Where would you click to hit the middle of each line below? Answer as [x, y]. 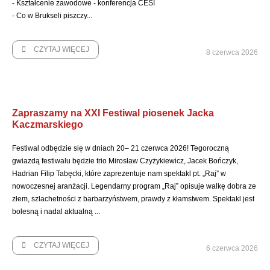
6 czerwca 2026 [232, 248]
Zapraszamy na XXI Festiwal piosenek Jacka [113, 113]
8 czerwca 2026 [232, 52]
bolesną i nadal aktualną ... [56, 212]
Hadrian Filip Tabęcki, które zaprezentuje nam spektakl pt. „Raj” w [119, 174]
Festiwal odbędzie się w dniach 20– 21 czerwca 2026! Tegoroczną [121, 148]
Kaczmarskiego [48, 124]
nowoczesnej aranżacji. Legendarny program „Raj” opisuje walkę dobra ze [134, 186]
